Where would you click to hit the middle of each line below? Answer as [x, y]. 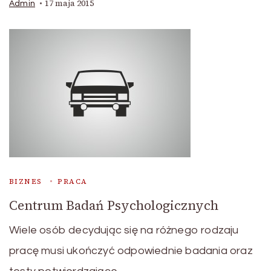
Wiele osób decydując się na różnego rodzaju [124, 230]
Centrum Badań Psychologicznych [114, 206]
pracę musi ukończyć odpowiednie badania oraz [131, 251]
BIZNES [26, 182]
